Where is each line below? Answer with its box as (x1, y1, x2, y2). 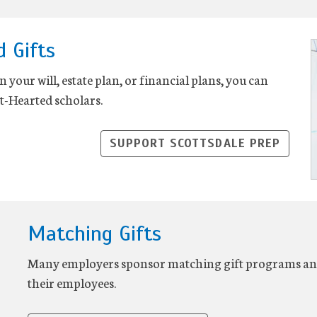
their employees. (28, 272, 116, 292)
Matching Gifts (28, 219, 161, 247)
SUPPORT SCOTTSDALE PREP (109, 136, 280, 151)
